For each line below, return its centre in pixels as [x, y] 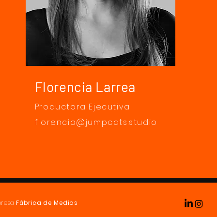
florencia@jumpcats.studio [96, 122]
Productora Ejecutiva [82, 107]
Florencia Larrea [85, 87]
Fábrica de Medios [47, 203]
